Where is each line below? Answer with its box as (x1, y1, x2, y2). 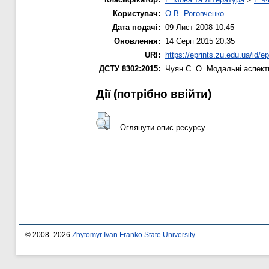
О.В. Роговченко (165, 8, 224, 18)
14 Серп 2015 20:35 (165, 36, 235, 46)
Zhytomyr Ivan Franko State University (72, 231, 195, 239)
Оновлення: (114, 36, 160, 46)
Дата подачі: (112, 22, 160, 32)
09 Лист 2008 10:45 (165, 22, 234, 32)
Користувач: (113, 8, 160, 18)
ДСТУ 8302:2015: (99, 64, 160, 73)
